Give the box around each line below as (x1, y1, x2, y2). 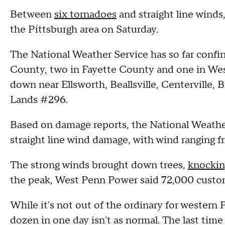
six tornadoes (54, 8, 117, 21)
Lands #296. (10, 93, 70, 106)
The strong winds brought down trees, (10, 159, 188, 172)
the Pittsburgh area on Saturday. (10, 23, 158, 36)
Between (10, 8, 54, 21)
